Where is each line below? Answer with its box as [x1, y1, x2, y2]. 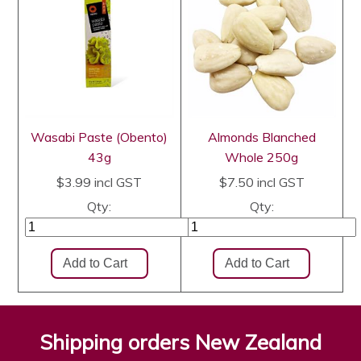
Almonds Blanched [207, 129, 316, 146]
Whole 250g [225, 149, 299, 166]
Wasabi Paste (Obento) [31, 129, 168, 146]
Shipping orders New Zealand [39, 329, 322, 355]
